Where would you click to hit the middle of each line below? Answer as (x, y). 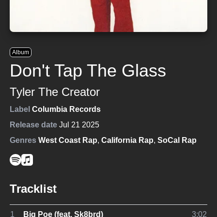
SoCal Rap (177, 140)
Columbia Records (66, 109)
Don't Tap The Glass (88, 70)
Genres (23, 140)
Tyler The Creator (55, 92)
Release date (33, 125)
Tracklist (33, 189)
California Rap (127, 140)
